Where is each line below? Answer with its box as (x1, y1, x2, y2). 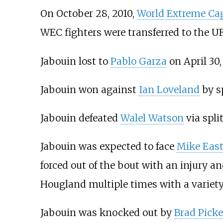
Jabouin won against (40, 83, 139, 96)
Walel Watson (120, 111, 184, 124)
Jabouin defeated (40, 111, 120, 124)
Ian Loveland (138, 83, 200, 96)
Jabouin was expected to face (40, 140, 177, 153)
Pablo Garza (110, 55, 167, 67)
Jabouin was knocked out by (40, 207, 174, 219)
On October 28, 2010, (40, 7, 137, 20)
